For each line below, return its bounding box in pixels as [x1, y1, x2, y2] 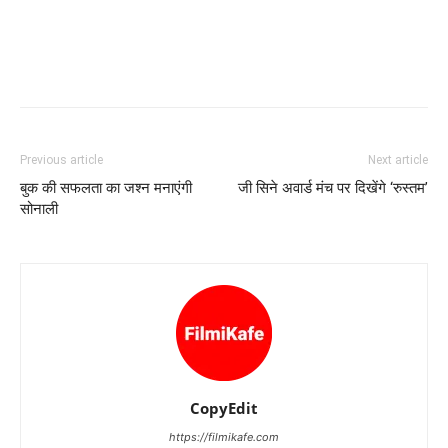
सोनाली [20, 200, 58, 218]
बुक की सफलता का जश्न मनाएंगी [20, 179, 192, 197]
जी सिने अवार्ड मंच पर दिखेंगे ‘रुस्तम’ [238, 179, 428, 197]
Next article [368, 153, 428, 167]
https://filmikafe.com [169, 430, 279, 444]
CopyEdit [190, 398, 258, 418]
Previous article [20, 153, 103, 167]
